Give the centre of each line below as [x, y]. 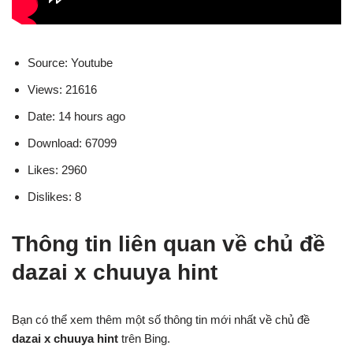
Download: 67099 [72, 143]
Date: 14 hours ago [76, 116]
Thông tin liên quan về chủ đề [169, 243]
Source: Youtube [70, 62]
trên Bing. [144, 338]
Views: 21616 [62, 89]
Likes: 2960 [57, 169]
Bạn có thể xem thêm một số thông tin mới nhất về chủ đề [161, 319]
